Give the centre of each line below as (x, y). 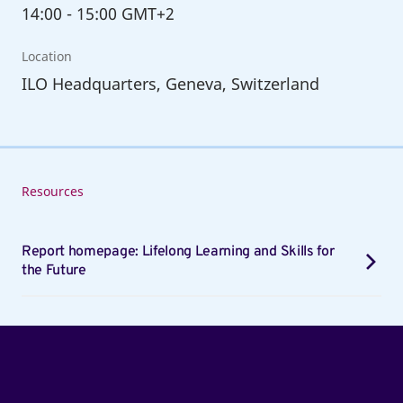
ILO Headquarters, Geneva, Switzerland (170, 83)
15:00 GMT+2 (125, 13)
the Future (54, 270)
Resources (52, 191)
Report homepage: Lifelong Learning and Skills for (178, 251)
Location (46, 56)
